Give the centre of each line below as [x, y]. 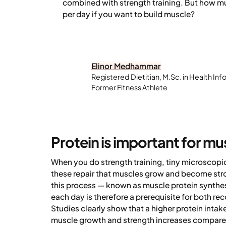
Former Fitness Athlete [129, 87]
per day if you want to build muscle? [128, 14]
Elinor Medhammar [126, 66]
